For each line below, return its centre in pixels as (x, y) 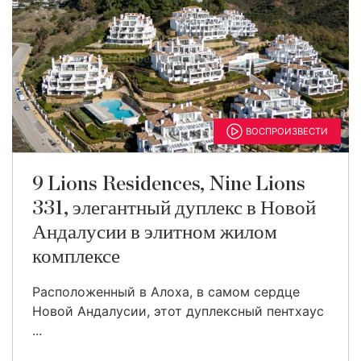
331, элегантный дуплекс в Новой (174, 208)
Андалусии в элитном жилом (155, 232)
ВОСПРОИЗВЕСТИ (287, 131)
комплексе (76, 257)
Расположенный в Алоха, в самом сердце (166, 292)
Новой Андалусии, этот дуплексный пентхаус (178, 311)
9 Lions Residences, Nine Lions (169, 184)
